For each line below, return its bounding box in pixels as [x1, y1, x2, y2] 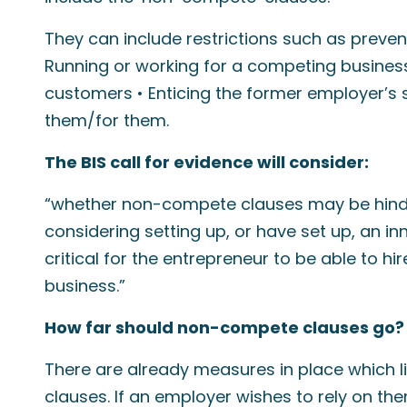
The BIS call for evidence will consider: [45, 151, 369, 174]
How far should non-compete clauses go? [45, 316, 404, 339]
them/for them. [45, 109, 169, 132]
